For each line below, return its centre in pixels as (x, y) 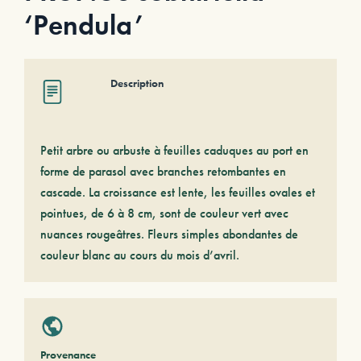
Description (137, 83)
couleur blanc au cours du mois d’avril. (140, 255)
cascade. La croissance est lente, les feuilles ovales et (178, 192)
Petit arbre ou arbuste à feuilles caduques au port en (174, 150)
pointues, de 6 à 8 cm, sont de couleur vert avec (164, 213)
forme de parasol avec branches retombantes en (163, 171)
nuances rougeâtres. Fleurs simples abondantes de (169, 234)
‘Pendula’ (84, 25)
